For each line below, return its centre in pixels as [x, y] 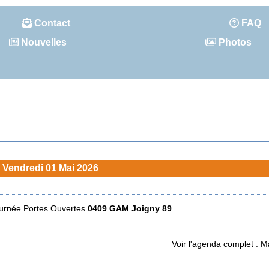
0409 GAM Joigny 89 [129, 208]
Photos [234, 42]
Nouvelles [42, 42]
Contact [51, 23]
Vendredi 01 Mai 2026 [50, 168]
